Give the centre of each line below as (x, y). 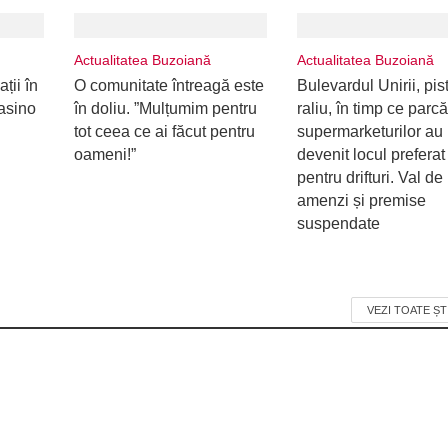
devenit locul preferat (371, 154)
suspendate (339, 223)
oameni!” (104, 154)
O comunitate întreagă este (168, 85)
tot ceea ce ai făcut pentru (164, 131)
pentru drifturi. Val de (370, 177)
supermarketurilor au (370, 131)
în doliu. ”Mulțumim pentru (165, 108)
